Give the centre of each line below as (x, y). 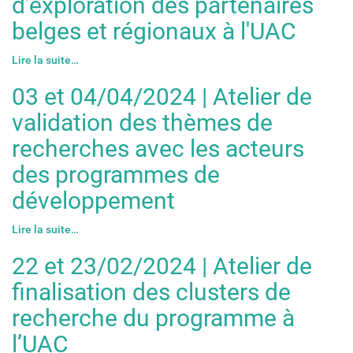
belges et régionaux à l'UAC (154, 31)
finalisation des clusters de (151, 292)
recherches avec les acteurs (158, 148)
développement (93, 200)
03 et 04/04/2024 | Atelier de (162, 96)
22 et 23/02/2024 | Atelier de (162, 266)
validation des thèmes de (142, 122)
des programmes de (116, 174)
